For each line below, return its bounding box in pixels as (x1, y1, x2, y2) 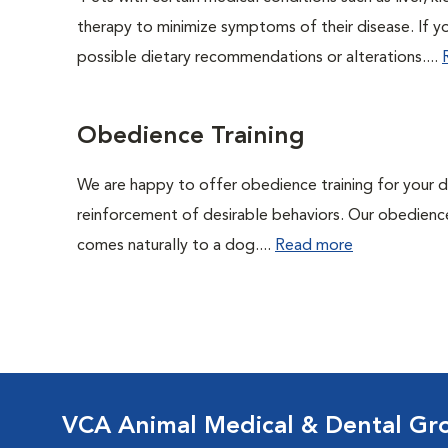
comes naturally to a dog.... (77, 238, 275, 254)
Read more (275, 238, 353, 254)
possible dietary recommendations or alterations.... (77, 50, 442, 66)
